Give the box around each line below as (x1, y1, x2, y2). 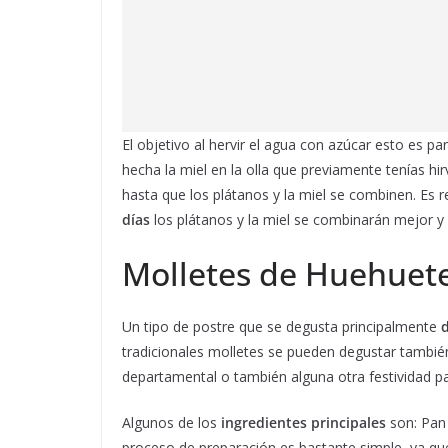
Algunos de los (122, 412, 217, 432)
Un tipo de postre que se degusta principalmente (122, 316, 441, 336)
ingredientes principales (217, 412, 386, 432)
